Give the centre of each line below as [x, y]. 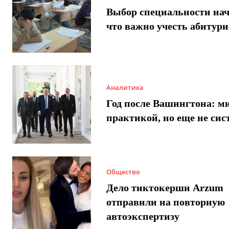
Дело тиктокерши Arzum [165, 187]
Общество [123, 171]
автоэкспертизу [143, 216]
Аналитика [125, 88]
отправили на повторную [165, 202]
